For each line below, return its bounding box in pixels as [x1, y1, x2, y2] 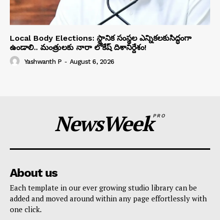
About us [10, 165, 57, 180]
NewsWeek [55, 109, 153, 137]
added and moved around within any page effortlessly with [10, 193, 207, 203]
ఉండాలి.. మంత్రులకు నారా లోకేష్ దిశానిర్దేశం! [10, 42, 146, 52]
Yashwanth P [24, 57, 61, 65]
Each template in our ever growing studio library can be [10, 182, 197, 192]
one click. [10, 204, 42, 214]
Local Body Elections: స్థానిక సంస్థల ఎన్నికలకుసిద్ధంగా [10, 33, 192, 43]
